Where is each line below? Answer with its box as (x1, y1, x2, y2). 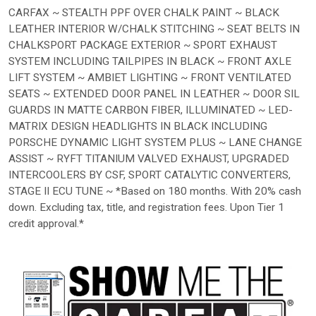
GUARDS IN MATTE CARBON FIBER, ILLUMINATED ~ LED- (8, 103, 293, 116)
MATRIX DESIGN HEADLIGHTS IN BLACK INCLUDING (8, 119, 267, 133)
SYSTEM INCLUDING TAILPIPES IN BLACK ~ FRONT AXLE (8, 54, 291, 68)
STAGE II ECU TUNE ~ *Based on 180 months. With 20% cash (8, 184, 301, 197)
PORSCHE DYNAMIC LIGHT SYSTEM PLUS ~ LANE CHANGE (8, 135, 302, 149)
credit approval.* (8, 217, 84, 230)
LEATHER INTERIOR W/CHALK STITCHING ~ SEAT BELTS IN (8, 22, 300, 35)
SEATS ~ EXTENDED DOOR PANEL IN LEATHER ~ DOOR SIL (8, 87, 300, 100)
